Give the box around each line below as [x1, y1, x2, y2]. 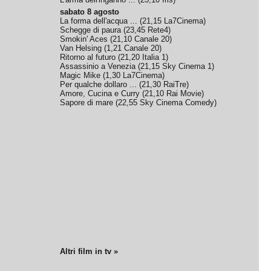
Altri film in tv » [60, 247, 119, 256]
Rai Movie [166, 89, 202, 98]
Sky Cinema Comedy [140, 98, 215, 107]
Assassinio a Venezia [60, 62, 136, 71]
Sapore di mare [60, 98, 114, 107]
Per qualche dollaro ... [60, 80, 137, 89]
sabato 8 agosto [60, 7, 120, 16]
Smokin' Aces [60, 34, 108, 44]
